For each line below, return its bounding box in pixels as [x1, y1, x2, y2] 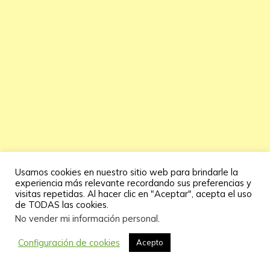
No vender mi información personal [15, 213, 158, 224]
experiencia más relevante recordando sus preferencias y [15, 177, 251, 189]
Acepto [136, 237, 163, 247]
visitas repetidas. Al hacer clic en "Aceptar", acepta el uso [15, 188, 252, 199]
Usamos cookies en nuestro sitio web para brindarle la [15, 166, 238, 178]
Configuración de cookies [18, 236, 120, 248]
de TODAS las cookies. [15, 199, 108, 210]
